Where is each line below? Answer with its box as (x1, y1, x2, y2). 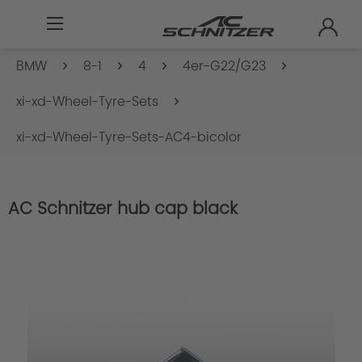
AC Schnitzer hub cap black (8, 196, 238, 220)
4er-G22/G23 (183, 57, 266, 75)
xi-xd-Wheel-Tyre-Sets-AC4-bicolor (16, 128, 242, 146)
